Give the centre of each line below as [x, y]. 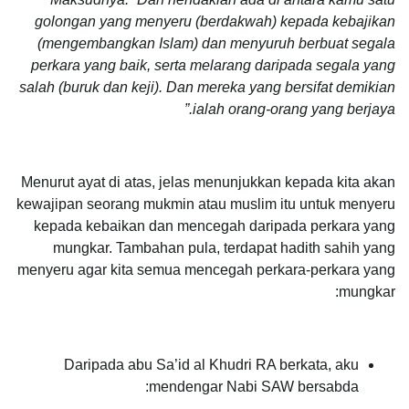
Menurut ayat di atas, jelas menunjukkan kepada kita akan [208, 182]
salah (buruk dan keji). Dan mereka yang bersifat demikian [207, 87]
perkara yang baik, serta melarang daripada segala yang [213, 65]
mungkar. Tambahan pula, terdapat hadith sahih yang [224, 247]
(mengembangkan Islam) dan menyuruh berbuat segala [216, 43]
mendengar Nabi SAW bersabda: [254, 386]
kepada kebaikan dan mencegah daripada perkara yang [215, 225]
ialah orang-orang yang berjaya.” [294, 109]
